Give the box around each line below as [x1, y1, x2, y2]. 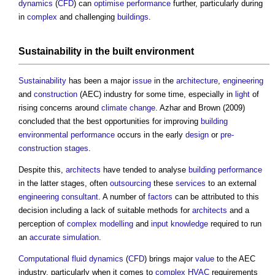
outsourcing [110, 179, 151, 188]
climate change [101, 103, 155, 113]
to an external [206, 179, 257, 188]
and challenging [57, 12, 117, 22]
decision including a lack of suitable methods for [18, 206, 192, 215]
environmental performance [18, 130, 115, 140]
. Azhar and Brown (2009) [155, 103, 245, 113]
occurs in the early [115, 130, 185, 140]
